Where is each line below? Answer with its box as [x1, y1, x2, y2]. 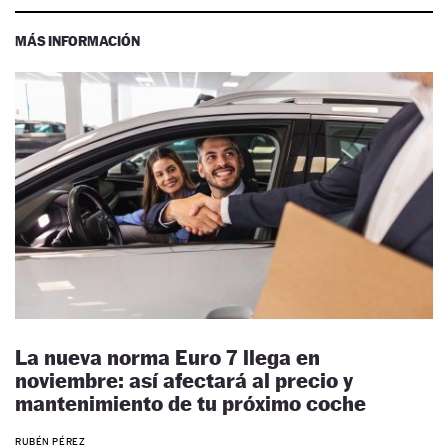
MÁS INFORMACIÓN [15, 32, 140, 50]
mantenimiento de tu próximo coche [15, 390, 366, 416]
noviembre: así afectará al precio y [15, 367, 353, 393]
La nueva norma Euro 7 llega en [15, 344, 320, 370]
